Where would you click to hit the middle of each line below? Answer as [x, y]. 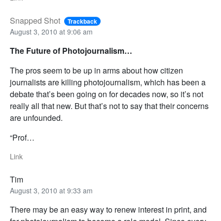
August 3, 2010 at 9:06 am [51, 32]
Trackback [83, 21]
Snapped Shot [35, 21]
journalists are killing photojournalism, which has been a [108, 82]
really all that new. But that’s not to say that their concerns [109, 106]
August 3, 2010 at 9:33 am [51, 191]
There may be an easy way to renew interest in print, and [108, 210]
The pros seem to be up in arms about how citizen [96, 71]
